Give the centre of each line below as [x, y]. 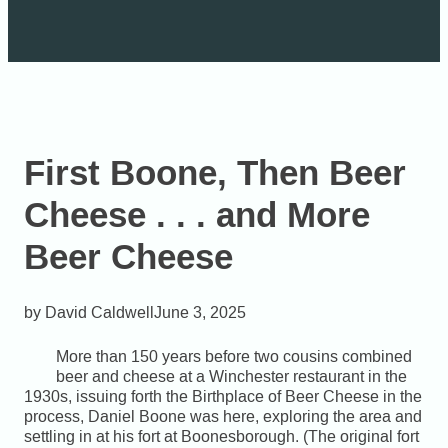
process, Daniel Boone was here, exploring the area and [223, 416]
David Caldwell [99, 312]
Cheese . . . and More [197, 216]
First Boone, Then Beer [215, 174]
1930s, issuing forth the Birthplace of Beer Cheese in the [223, 396]
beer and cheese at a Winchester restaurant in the [231, 376]
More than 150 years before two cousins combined [234, 356]
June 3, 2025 [200, 312]
